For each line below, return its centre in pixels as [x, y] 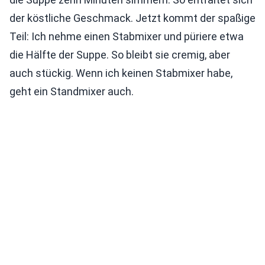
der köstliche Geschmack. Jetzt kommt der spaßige [132, 18]
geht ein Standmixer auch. [72, 92]
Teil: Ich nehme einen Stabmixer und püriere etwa [127, 37]
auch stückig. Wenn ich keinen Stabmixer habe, [121, 73]
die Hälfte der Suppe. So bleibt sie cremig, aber [120, 55]
